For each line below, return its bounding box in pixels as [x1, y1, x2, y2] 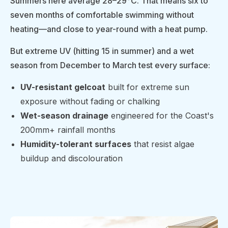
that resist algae [131, 138, 194, 149]
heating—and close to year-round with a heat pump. [10, 23, 208, 34]
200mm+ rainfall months [20, 124, 116, 135]
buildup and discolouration [20, 153, 123, 163]
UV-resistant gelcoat [20, 81, 105, 92]
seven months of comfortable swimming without [10, 9, 194, 20]
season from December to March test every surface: [10, 60, 210, 70]
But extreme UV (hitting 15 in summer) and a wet [10, 45, 194, 56]
